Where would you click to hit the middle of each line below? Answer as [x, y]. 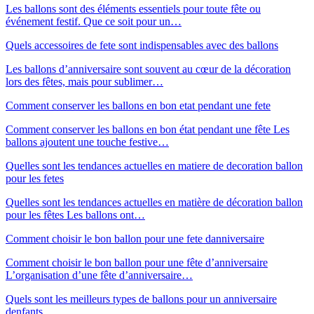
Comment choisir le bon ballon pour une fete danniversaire [135, 238]
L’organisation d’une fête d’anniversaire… [99, 275]
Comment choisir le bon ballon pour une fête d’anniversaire [137, 262]
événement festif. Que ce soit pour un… [94, 21]
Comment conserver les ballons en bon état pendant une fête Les [148, 129]
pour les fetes [35, 178]
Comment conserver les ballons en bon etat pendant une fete [138, 105]
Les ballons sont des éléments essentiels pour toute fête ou [133, 8]
